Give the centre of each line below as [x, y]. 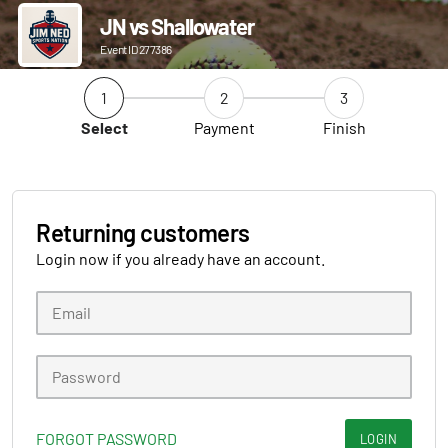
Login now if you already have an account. [180, 258]
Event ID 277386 [136, 49]
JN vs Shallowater [177, 26]
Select [104, 127]
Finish [344, 127]
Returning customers [143, 232]
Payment [224, 127]
